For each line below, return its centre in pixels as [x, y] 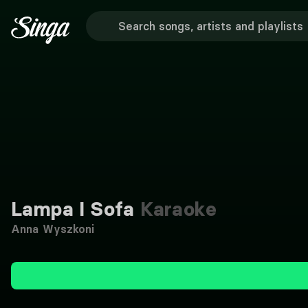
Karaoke [175, 209]
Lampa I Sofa [73, 209]
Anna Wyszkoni [53, 229]
